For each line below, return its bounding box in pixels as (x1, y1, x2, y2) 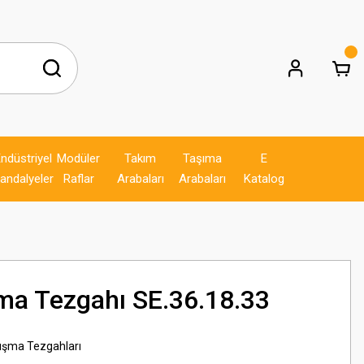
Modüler (57, 151, 101, 166)
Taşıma (183, 151, 223, 166)
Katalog (244, 171, 285, 186)
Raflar (63, 171, 94, 186)
